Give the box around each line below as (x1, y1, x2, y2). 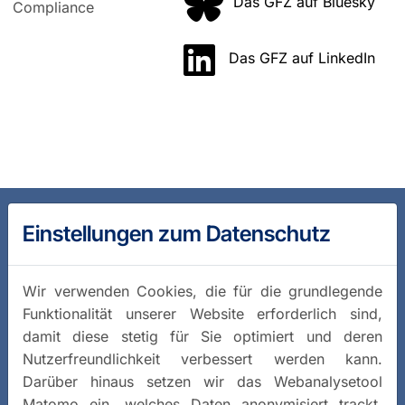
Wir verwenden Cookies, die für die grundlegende (23, 281, 382, 300)
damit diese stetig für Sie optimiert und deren (23, 326, 382, 345)
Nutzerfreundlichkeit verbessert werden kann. (23, 349, 382, 368)
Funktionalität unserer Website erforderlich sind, (23, 304, 382, 323)
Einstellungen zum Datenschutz (23, 220, 331, 247)
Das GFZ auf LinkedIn (229, 49, 375, 68)
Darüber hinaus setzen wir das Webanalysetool (23, 372, 382, 391)
